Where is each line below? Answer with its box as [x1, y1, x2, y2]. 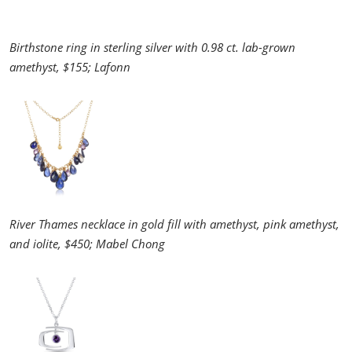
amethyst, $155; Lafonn [9, 58, 130, 75]
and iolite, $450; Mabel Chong [9, 235, 165, 251]
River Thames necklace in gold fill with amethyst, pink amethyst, [9, 215, 339, 232]
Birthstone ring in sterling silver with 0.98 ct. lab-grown [9, 38, 295, 55]
